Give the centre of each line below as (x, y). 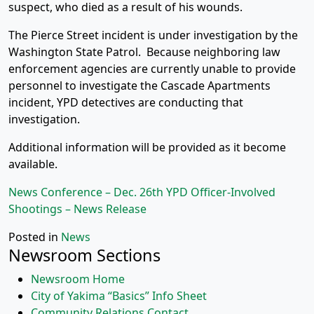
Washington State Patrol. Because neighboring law (144, 52)
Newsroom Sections (84, 255)
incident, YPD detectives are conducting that (126, 102)
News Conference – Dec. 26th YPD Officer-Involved (142, 192)
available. (33, 164)
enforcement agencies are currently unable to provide (152, 69)
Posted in (35, 237)
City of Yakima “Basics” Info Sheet (119, 296)
